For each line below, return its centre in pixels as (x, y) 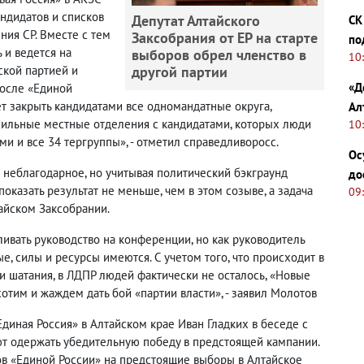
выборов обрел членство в (219, 54)
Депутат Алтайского (196, 20)
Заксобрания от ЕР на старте (225, 37)
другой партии (180, 71)
